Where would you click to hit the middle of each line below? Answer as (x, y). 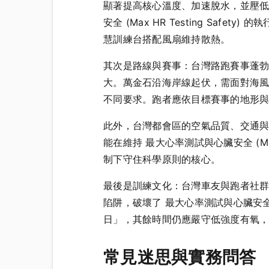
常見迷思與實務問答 (180, 257)
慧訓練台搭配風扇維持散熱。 (167, 39)
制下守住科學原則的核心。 (162, 159)
